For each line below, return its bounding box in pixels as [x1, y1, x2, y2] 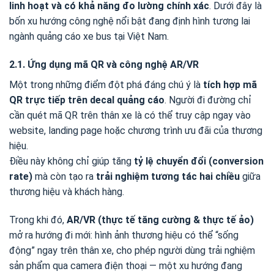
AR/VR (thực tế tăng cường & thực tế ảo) [67, 213, 254, 226]
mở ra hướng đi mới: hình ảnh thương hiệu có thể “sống [9, 229, 239, 241]
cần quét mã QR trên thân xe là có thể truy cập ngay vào [9, 109, 251, 122]
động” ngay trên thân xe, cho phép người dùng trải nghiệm [9, 244, 255, 256]
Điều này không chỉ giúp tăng [9, 155, 134, 168]
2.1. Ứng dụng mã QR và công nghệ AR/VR [9, 59, 199, 71]
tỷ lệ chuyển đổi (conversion [134, 155, 264, 168]
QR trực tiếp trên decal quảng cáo [9, 94, 165, 106]
